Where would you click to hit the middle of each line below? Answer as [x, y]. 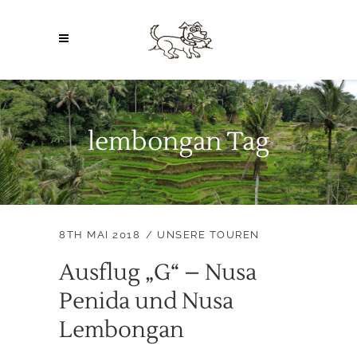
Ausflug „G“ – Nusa [158, 272]
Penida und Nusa [146, 301]
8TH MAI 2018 [100, 234]
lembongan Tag [178, 141]
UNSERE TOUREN [208, 234]
